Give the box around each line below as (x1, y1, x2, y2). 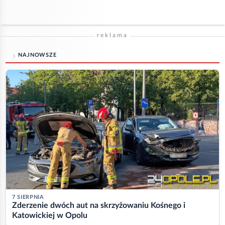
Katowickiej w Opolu (12, 211, 87, 220)
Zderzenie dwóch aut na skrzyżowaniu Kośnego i (12, 201, 185, 210)
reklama (97, 32, 128, 38)
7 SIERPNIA (12, 194, 44, 200)
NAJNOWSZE (18, 52, 57, 58)
